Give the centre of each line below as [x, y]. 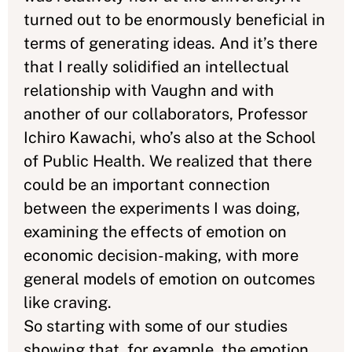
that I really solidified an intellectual [156, 67]
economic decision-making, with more [161, 255]
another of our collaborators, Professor [166, 114]
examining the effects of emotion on [155, 232]
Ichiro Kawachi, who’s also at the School [170, 137]
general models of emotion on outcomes [169, 279]
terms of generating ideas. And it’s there [170, 43]
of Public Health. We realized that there [168, 161]
